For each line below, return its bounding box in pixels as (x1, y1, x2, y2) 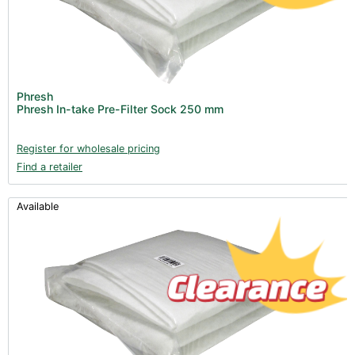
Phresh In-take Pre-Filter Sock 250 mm (17, 101, 223, 116)
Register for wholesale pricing (17, 142, 160, 155)
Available (17, 200, 59, 212)
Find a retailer (17, 160, 82, 173)
